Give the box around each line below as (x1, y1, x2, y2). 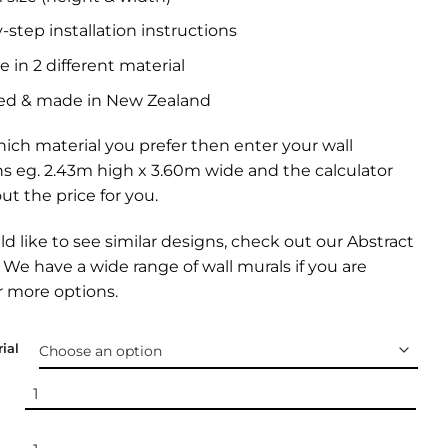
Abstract (347, 232, 414, 252)
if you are (291, 257, 367, 277)
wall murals (202, 257, 291, 277)
